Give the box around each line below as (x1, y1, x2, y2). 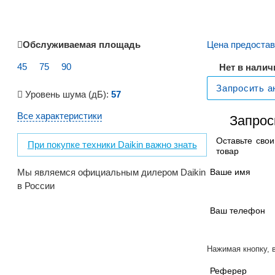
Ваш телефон (210, 206, 266, 216)
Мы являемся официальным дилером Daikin (17, 166, 206, 177)
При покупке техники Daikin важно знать (27, 139, 197, 150)
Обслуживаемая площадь (23, 39, 141, 50)
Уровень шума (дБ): (23, 88, 112, 99)
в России (17, 180, 55, 191)
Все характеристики (17, 110, 103, 122)
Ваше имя (210, 167, 251, 177)
